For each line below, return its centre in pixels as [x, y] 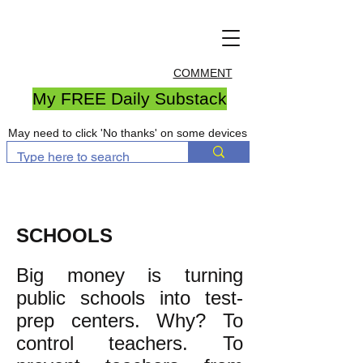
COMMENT [203, 73]
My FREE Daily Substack [130, 98]
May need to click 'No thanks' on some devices [128, 133]
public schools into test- [130, 298]
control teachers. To [130, 343]
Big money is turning [130, 275]
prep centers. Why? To [130, 320]
